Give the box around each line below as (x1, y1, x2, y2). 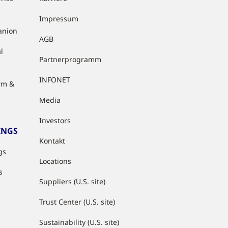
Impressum (39, 14, 79, 23)
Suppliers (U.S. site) (39, 177, 106, 186)
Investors (39, 116, 71, 125)
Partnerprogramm (39, 54, 102, 64)
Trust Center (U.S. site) (39, 197, 116, 207)
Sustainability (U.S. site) (39, 217, 120, 227)
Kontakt (39, 136, 66, 146)
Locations (39, 156, 72, 166)
